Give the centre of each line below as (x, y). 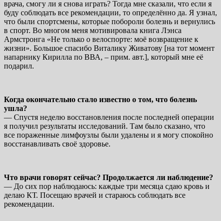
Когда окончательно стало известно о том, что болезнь (100, 99)
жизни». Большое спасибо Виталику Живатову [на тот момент (109, 48)
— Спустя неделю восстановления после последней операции (109, 117)
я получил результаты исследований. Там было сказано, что (105, 126)
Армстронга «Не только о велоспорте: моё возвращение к (101, 39)
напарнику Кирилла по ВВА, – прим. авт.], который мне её (104, 57)
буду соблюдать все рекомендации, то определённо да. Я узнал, (110, 12)
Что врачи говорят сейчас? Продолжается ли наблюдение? (109, 177)
